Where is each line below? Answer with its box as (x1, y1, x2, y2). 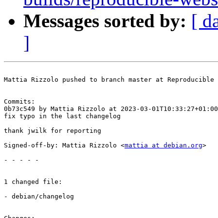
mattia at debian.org (125, 142, 202, 149)
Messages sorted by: (23, 10, 186, 32)
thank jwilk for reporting (4, 127, 101, 135)
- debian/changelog (4, 193, 74, 200)
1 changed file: (4, 178, 62, 186)
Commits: (4, 98, 35, 106)
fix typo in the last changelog (4, 112, 121, 120)
